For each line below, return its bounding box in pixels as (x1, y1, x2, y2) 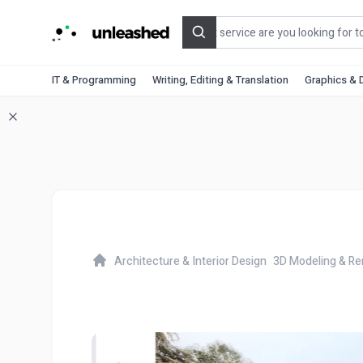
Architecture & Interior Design (114, 252, 267, 270)
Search (198, 31, 237, 51)
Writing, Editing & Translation (152, 72, 288, 88)
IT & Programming (52, 72, 136, 88)
